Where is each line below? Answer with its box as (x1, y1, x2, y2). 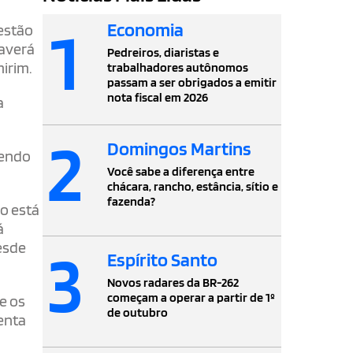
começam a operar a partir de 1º (107, 289, 276, 305)
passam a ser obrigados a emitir (107, 75, 277, 91)
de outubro (107, 304, 169, 320)
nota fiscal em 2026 (107, 90, 209, 106)
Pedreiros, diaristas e (107, 45, 220, 61)
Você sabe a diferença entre (107, 163, 255, 179)
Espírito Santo (107, 247, 218, 271)
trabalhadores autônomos (107, 60, 249, 76)
